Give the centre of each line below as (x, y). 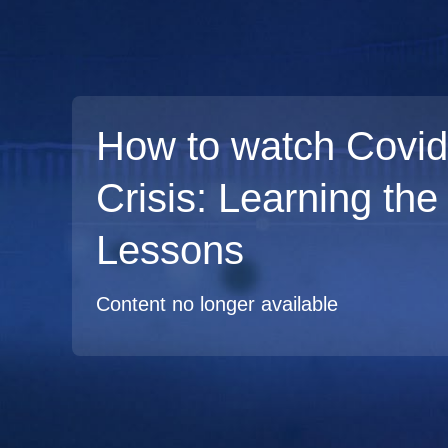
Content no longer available (217, 304)
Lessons (170, 250)
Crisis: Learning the (267, 198)
